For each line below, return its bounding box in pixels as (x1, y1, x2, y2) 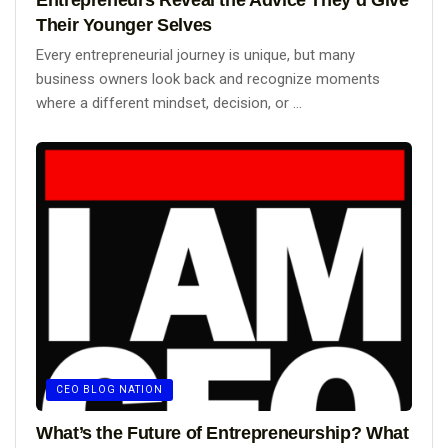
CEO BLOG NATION (56, 384, 163, 396)
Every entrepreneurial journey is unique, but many (36, 45, 355, 64)
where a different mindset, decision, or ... (36, 93, 302, 112)
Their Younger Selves (36, 14, 212, 35)
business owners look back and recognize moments (36, 69, 380, 88)
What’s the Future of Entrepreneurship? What (36, 423, 409, 444)
